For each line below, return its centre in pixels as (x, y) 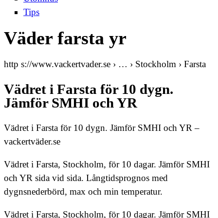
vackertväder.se (32, 142)
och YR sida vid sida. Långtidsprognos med (86, 178)
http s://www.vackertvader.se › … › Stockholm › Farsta (105, 64)
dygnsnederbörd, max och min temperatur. (83, 192)
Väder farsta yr (65, 38)
